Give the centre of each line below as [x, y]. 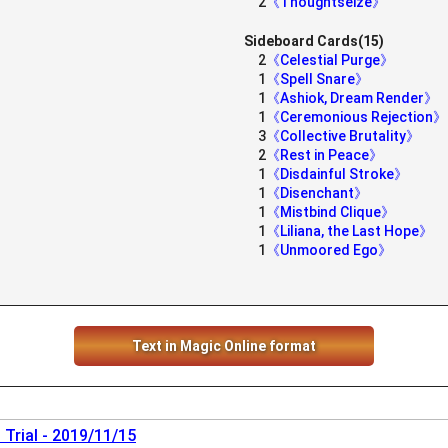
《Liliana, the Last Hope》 [349, 231]
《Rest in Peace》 [324, 155]
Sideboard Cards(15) [314, 41]
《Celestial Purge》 [330, 60]
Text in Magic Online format [224, 346]
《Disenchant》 [317, 193]
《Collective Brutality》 [343, 136]
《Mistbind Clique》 [330, 212]
